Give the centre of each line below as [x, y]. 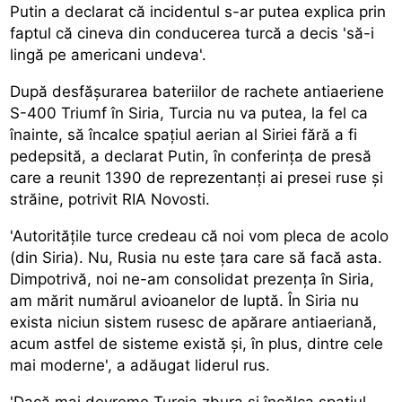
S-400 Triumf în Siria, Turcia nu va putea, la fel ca [189, 113]
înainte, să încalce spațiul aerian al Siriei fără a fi [184, 134]
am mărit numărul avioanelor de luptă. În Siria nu [185, 300]
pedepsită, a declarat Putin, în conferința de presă [191, 156]
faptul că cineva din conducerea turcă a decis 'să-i [192, 33]
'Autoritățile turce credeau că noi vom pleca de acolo [200, 236]
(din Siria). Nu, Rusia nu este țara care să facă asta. [197, 257]
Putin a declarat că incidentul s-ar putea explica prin [198, 11]
